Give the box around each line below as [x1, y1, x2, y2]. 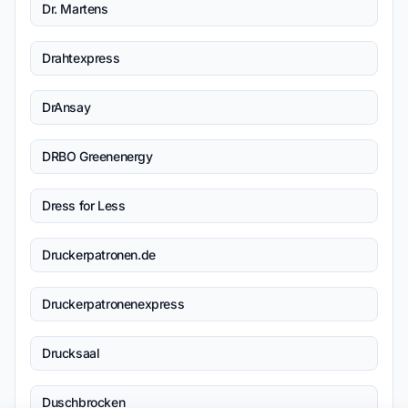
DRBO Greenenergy [42, 148, 153, 164]
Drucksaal [42, 345, 100, 361]
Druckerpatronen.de [42, 247, 156, 262]
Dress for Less [42, 198, 126, 213]
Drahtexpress [42, 50, 120, 66]
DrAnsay [42, 99, 91, 115]
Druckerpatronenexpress [42, 296, 185, 311]
